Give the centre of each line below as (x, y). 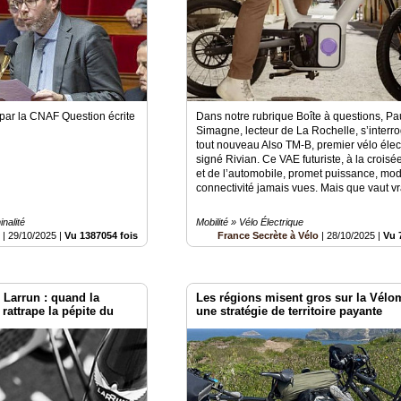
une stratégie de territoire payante (290, 311)
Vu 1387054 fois (102, 236)
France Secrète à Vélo (269, 236)
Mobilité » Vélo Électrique (250, 222)
